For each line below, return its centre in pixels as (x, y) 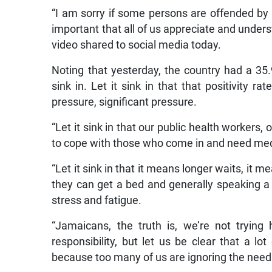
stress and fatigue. (97, 201)
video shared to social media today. (137, 45)
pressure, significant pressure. (124, 102)
